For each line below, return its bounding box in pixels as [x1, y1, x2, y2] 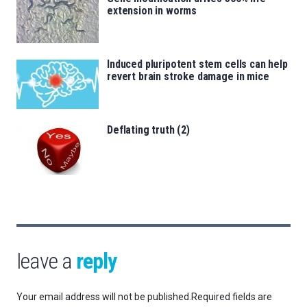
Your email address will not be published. [16, 291, 191, 303]
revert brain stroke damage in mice [107, 70, 269, 84]
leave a [16, 248, 76, 275]
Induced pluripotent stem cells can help [107, 58, 288, 71]
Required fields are [191, 291, 272, 303]
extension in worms [107, 4, 197, 18]
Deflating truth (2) [107, 123, 190, 137]
